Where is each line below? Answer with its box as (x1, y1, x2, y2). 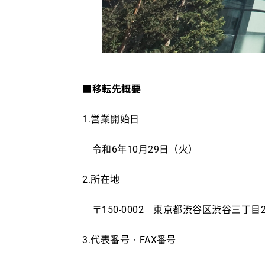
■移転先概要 (82, 83, 141, 95)
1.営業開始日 (82, 114, 140, 125)
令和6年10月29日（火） (82, 144, 198, 156)
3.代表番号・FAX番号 (82, 234, 176, 246)
